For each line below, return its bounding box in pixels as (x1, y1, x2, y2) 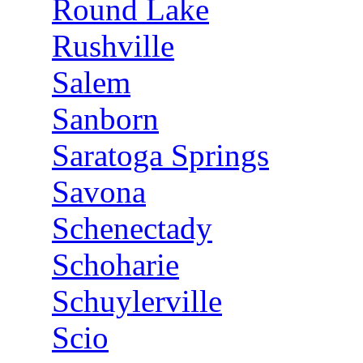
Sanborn (52, 101, 159, 136)
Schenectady (52, 211, 212, 246)
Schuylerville (52, 284, 222, 318)
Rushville (52, 28, 174, 63)
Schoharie (52, 247, 179, 282)
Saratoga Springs (52, 138, 269, 173)
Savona (52, 174, 146, 209)
